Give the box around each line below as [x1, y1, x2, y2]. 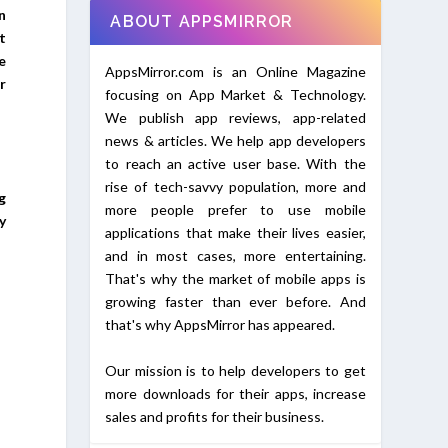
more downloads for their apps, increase [105, 384, 366, 402]
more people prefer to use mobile [105, 201, 366, 219]
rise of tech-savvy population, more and [105, 178, 366, 196]
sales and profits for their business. [105, 407, 325, 425]
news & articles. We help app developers [105, 132, 366, 150]
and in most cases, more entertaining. [105, 247, 366, 265]
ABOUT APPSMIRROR [110, 12, 294, 32]
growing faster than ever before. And [105, 293, 366, 311]
